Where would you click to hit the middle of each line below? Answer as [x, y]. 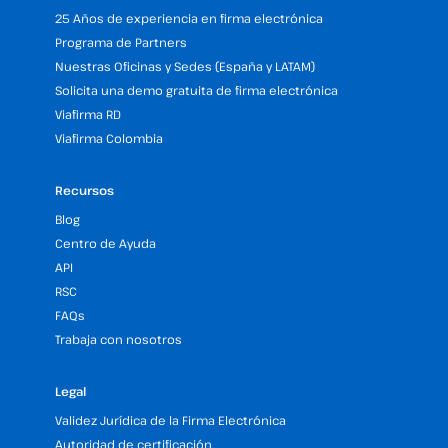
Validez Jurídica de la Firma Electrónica [170, 420]
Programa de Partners [121, 42]
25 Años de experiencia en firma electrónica [189, 18]
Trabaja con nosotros [118, 339]
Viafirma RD [88, 114]
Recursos [84, 190]
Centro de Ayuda [105, 243]
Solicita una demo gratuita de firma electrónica [196, 90]
